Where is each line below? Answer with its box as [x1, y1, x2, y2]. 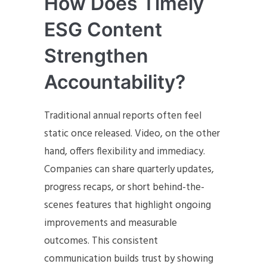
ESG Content [44, 18, 162, 41]
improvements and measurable [44, 215, 177, 231]
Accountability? [44, 70, 185, 94]
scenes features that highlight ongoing [44, 197, 211, 213]
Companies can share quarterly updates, [44, 162, 214, 178]
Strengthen [44, 44, 148, 67]
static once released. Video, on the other [44, 126, 220, 142]
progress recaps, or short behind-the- [44, 179, 204, 195]
